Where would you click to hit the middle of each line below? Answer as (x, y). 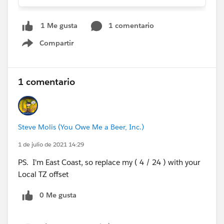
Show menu (54, 48)
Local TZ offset (43, 174)
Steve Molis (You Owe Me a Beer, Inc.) (81, 127)
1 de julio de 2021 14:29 (51, 144)
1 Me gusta (59, 26)
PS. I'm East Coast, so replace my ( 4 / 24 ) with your (109, 162)
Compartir (56, 43)
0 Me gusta (58, 195)
